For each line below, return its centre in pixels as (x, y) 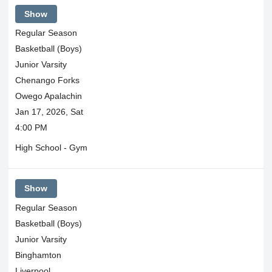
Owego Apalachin (48, 96)
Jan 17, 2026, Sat (49, 112)
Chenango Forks (47, 80)
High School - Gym (51, 148)
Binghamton (38, 255)
